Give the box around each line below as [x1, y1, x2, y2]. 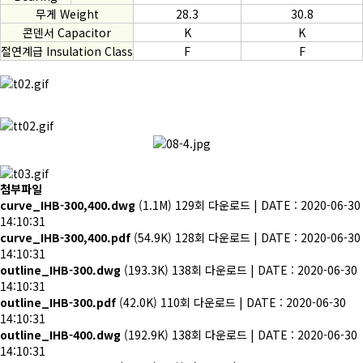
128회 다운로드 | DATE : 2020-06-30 [175, 229, 361, 246]
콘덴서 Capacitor [23, 24, 111, 41]
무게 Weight [35, 6, 99, 23]
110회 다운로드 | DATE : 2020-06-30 [160, 294, 346, 311]
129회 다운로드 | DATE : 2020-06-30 [175, 197, 361, 214]
